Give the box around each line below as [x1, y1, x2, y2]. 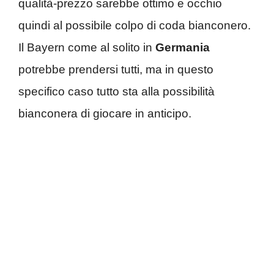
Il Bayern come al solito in [18, 40, 155, 54]
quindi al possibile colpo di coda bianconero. [18, 18, 251, 32]
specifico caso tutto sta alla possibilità [18, 84, 215, 98]
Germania [155, 40, 210, 54]
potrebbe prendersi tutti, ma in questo [18, 62, 213, 76]
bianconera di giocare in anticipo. [18, 106, 191, 120]
